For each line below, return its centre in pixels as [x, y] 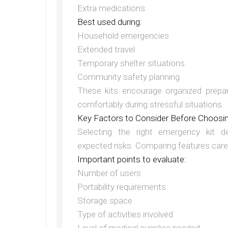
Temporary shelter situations [131, 63]
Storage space [105, 201]
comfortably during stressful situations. [151, 105]
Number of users [109, 173]
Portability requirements [122, 187]
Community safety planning [129, 77]
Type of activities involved [125, 215]
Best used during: [110, 22]
